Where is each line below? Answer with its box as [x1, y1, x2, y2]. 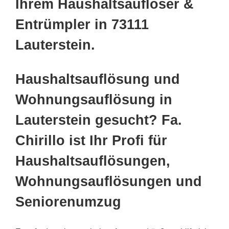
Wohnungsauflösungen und [15, 174, 202, 190]
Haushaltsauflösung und [15, 72, 180, 87]
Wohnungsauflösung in [15, 92, 172, 108]
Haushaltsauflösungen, [15, 153, 170, 169]
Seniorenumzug [15, 194, 121, 210]
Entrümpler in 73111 [15, 17, 149, 33]
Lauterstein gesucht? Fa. [15, 112, 182, 128]
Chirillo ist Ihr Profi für [15, 133, 167, 149]
